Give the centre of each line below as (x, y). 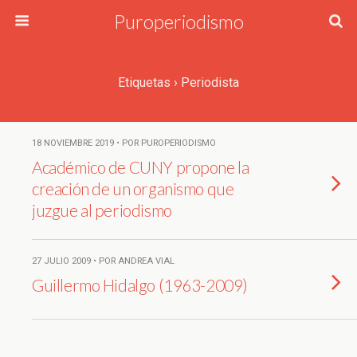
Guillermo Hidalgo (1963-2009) (140, 285)
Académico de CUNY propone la (141, 167)
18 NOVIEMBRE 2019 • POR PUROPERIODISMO (124, 143)
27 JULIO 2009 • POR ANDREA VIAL (103, 261)
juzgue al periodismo (102, 210)
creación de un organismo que (133, 188)
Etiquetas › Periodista (178, 82)
